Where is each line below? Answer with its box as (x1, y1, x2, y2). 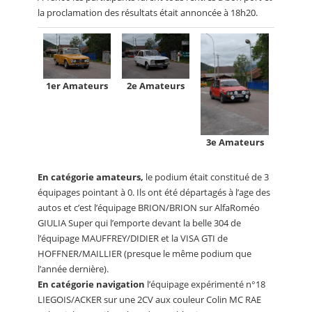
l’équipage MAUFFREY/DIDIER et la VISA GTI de (38, 231, 228, 244)
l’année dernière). (38, 262, 109, 275)
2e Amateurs (127, 79, 185, 92)
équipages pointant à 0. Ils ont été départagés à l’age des (38, 185, 270, 198)
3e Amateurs (205, 136, 264, 149)
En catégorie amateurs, (38, 170, 143, 183)
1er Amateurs (46, 79, 108, 92)
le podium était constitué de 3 (143, 170, 269, 183)
